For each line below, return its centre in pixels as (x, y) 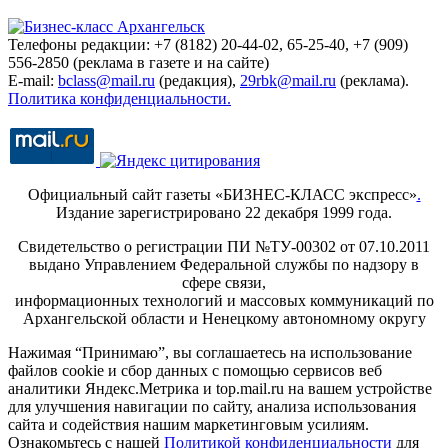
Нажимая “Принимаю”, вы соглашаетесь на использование (210, 352)
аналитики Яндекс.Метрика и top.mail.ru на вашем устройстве (220, 388)
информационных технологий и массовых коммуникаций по (224, 300)
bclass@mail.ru (106, 80)
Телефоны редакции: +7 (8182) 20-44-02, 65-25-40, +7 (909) (208, 44)
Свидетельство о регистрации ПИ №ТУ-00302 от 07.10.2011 (224, 246)
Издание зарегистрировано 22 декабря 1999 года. (224, 212)
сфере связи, (224, 282)
